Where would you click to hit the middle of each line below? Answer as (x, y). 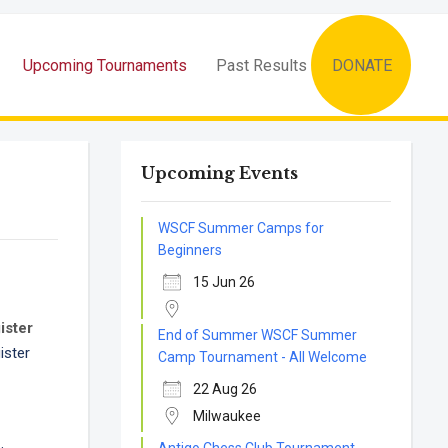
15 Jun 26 (224, 282)
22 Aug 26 (225, 389)
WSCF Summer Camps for (241, 228)
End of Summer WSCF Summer (258, 335)
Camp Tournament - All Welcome (263, 357)
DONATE (362, 65)
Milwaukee (227, 416)
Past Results (261, 65)
